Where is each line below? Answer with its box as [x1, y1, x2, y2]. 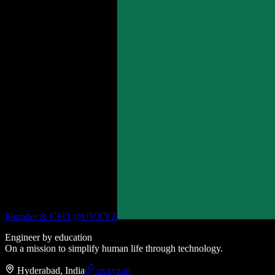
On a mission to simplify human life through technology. [5, 242, 223, 254]
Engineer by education [5, 231, 92, 242]
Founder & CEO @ [5, 211, 82, 222]
